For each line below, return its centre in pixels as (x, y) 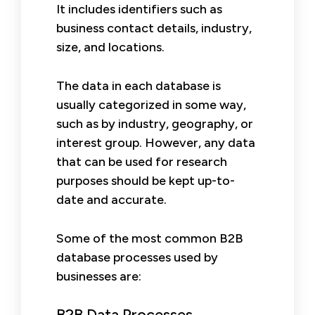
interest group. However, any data (156, 142)
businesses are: (99, 276)
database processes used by (137, 257)
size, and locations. (110, 47)
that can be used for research (142, 161)
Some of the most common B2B (150, 238)
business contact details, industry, (154, 28)
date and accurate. (111, 199)
